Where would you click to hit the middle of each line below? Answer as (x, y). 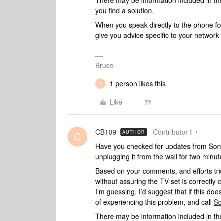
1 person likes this (138, 83)
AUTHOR (134, 132)
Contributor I (172, 132)
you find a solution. (125, 10)
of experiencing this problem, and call (154, 202)
